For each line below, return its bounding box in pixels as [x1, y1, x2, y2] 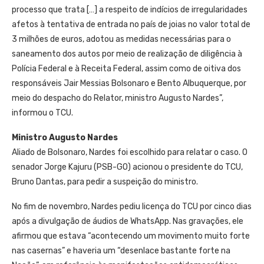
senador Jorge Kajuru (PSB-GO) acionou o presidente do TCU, [12, 162, 243, 172]
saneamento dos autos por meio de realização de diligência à [12, 49, 242, 59]
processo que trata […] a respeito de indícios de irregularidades [12, 5, 247, 15]
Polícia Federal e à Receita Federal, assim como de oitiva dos [12, 64, 241, 74]
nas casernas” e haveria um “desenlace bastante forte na [12, 246, 230, 256]
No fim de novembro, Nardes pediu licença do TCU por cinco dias [12, 202, 252, 212]
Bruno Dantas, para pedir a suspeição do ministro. [12, 177, 198, 187]
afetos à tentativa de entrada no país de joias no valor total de [12, 19, 250, 29]
